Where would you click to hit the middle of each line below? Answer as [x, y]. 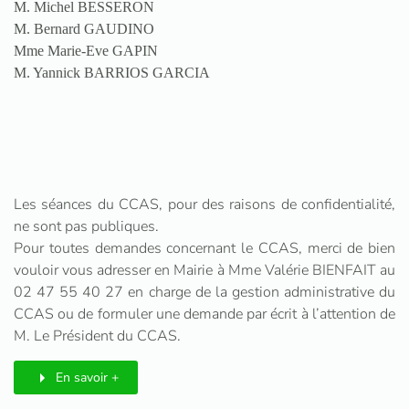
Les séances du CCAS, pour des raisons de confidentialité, [204, 204]
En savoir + [87, 378]
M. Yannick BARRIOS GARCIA [112, 73]
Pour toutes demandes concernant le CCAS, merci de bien [204, 248]
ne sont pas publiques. [86, 226]
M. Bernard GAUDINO [84, 29]
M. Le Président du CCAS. [97, 336]
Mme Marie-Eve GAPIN [86, 51]
